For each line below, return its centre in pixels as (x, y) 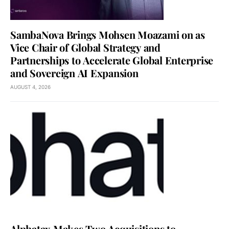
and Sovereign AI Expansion (74, 73)
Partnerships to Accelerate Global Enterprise (112, 60)
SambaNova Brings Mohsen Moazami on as (108, 35)
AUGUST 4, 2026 (30, 87)
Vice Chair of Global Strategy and (85, 47)
